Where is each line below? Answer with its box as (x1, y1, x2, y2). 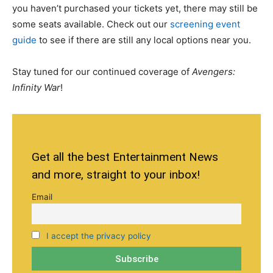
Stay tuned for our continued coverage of (12, 66, 192, 77)
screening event (170, 18, 240, 30)
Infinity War (12, 82, 60, 93)
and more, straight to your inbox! (32, 168, 200, 182)
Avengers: (192, 66, 235, 77)
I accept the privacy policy (46, 230, 151, 241)
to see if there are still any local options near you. (37, 34, 251, 46)
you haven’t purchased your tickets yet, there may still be (12, 2, 258, 14)
